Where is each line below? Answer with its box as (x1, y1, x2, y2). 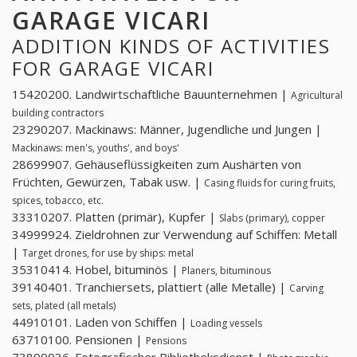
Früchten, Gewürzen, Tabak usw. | (12, 174, 204, 190)
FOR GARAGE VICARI (12, 54, 214, 81)
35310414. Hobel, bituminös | (12, 261, 182, 278)
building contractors (12, 106, 104, 120)
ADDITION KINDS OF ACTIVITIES (12, 32, 331, 59)
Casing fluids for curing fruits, (204, 176, 335, 190)
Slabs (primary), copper (219, 211, 325, 226)
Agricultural (291, 88, 343, 103)
